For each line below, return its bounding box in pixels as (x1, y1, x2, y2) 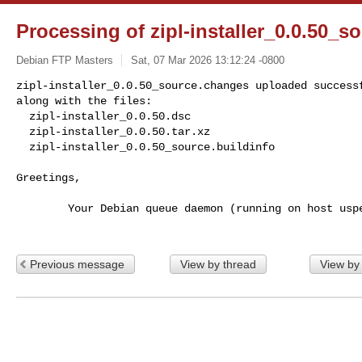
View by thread (179, 257, 256, 271)
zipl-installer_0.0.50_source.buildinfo (29, 140, 275, 154)
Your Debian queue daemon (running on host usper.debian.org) (16, 201, 68, 215)
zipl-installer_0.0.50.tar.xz (16, 124, 29, 138)
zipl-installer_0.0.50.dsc (16, 109, 29, 123)
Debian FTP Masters (16, 53, 113, 66)
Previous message (30, 257, 124, 271)
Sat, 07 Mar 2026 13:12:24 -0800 (130, 53, 284, 66)
